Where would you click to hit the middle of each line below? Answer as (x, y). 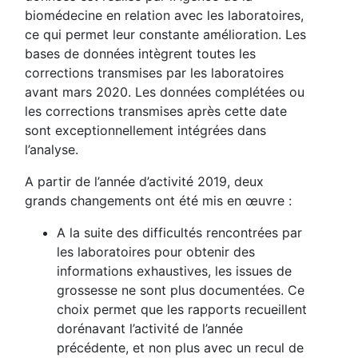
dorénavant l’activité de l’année (150, 328)
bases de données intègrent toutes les (141, 53)
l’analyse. (52, 149)
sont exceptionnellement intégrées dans (146, 130)
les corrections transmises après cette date (156, 111)
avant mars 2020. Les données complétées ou (165, 91)
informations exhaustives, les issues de (175, 270)
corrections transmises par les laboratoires (155, 72)
